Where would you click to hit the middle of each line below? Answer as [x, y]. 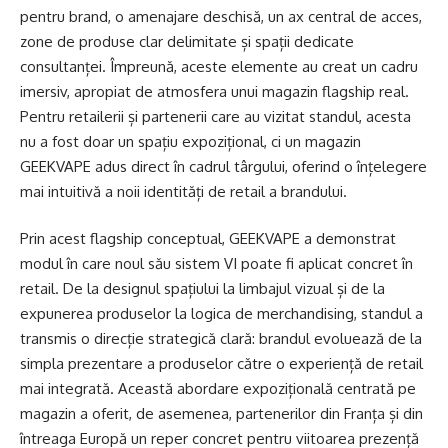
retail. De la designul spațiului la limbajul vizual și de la [202, 289]
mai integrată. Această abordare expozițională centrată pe [218, 389]
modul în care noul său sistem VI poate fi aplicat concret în [216, 264]
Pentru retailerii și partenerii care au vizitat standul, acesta [215, 116]
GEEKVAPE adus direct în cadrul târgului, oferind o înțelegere [223, 166]
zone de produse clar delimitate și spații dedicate [187, 41]
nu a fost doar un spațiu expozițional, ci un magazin [190, 141]
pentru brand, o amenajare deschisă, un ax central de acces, [221, 16]
